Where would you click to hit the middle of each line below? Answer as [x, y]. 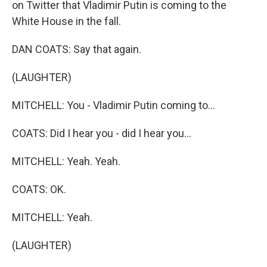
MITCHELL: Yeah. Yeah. [66, 161]
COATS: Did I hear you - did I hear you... [102, 133]
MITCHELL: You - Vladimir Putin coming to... [114, 105]
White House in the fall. [66, 21]
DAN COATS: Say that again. [77, 49]
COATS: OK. [39, 189]
